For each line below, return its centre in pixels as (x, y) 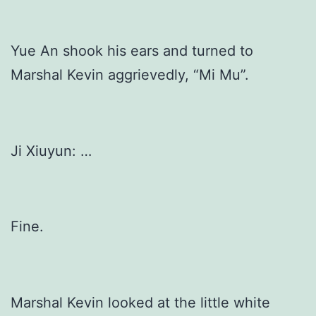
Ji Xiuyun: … (51, 151)
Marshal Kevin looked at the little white (140, 303)
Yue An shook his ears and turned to (132, 50)
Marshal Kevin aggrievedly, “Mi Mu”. (130, 74)
